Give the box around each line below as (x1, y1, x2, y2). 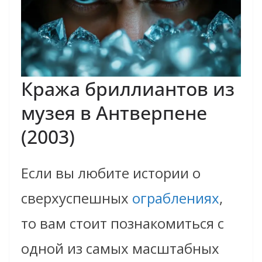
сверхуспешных (21, 188, 129, 208)
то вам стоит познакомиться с (21, 213, 224, 233)
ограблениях (129, 188, 219, 208)
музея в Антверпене (21, 100, 207, 126)
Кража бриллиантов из (21, 76, 235, 102)
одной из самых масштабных (21, 239, 219, 258)
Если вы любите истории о (21, 163, 201, 183)
